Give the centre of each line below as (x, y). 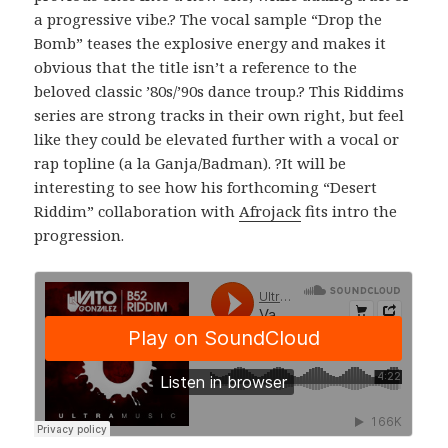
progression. (79, 234)
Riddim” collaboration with (137, 210)
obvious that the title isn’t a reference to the (196, 66)
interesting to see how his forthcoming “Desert (206, 186)
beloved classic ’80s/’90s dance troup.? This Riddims (219, 90)
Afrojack (270, 210)
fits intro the (349, 210)
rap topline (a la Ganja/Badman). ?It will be (190, 162)
